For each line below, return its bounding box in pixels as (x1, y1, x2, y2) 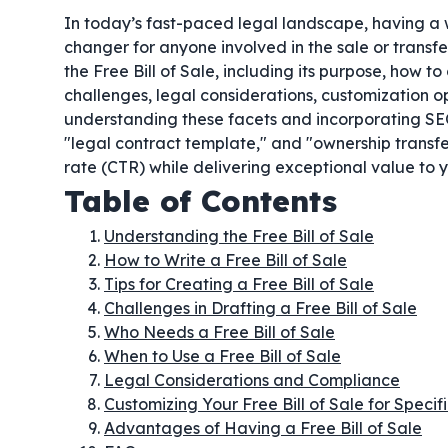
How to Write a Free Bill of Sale (104, 250, 347, 270)
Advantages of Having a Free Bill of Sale (104, 418, 422, 438)
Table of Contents (64, 182, 337, 220)
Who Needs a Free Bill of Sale (104, 322, 335, 342)
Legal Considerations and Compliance (104, 370, 400, 390)
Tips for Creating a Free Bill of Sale (104, 274, 374, 294)
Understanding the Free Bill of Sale (104, 226, 374, 246)
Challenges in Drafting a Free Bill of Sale (104, 298, 417, 318)
